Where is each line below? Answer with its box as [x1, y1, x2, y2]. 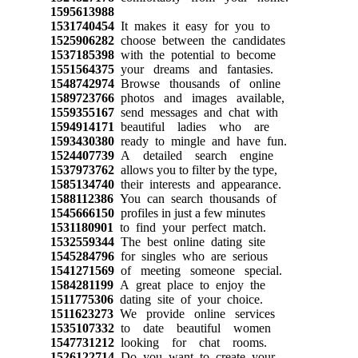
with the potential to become [113, 47, 276, 62]
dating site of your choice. [113, 292, 263, 306]
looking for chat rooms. [113, 335, 267, 349]
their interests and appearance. [113, 177, 281, 191]
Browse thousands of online [113, 76, 280, 90]
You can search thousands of [113, 191, 276, 205]
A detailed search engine [113, 148, 273, 162]
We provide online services [113, 306, 275, 320]
